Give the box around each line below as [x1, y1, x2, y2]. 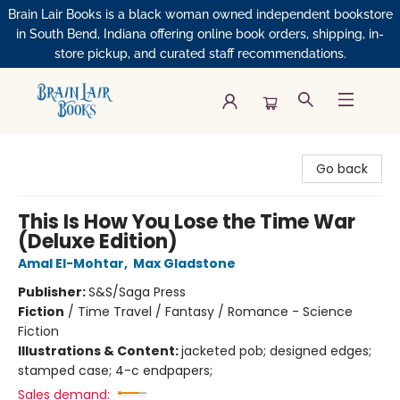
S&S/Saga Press [88, 283, 186, 301]
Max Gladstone [133, 254, 236, 272]
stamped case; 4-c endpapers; [18, 362, 212, 379]
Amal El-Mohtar [18, 254, 124, 272]
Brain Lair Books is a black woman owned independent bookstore [7, 7, 393, 21]
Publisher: [18, 283, 88, 301]
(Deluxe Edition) [18, 228, 178, 255]
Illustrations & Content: [18, 342, 181, 360]
